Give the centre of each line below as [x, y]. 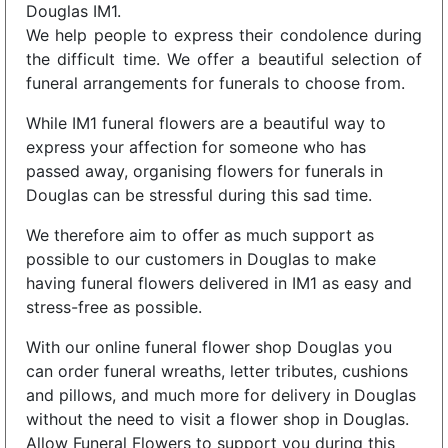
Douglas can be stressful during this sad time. [199, 194]
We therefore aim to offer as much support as [200, 234]
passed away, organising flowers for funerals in [204, 170]
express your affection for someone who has [196, 146]
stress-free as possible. [114, 306]
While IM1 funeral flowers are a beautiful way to [206, 122]
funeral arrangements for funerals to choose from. [215, 82]
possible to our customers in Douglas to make [201, 258]
